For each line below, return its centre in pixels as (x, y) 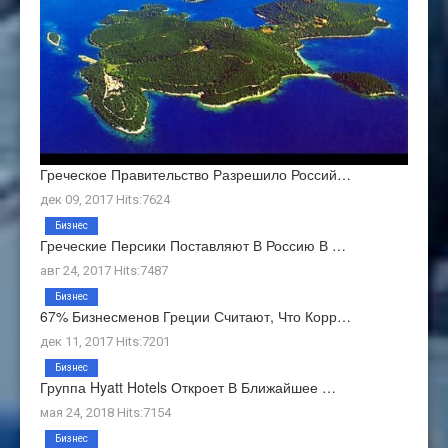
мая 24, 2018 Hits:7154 (105, 413)
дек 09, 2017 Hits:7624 (105, 200)
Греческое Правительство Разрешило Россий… (195, 174)
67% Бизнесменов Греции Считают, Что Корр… (195, 316)
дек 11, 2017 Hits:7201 (105, 342)
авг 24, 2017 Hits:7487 (104, 271)
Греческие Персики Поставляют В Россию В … (193, 245)
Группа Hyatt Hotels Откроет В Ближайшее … (188, 387)
